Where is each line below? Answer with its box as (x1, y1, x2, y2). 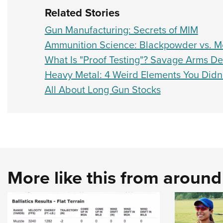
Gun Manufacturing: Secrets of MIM (44, 22, 198, 37)
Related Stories (44, 4, 120, 21)
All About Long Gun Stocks (44, 82, 161, 97)
